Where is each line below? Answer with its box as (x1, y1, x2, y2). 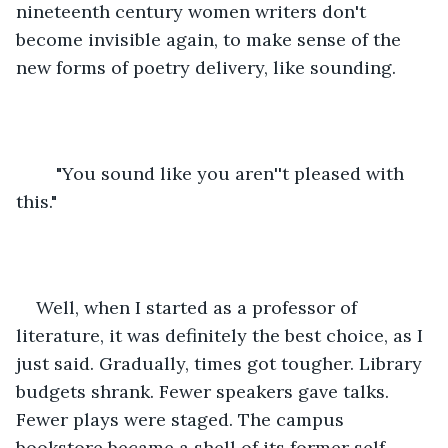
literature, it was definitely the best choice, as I (16, 323, 428, 347)
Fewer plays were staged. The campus (16, 407, 349, 431)
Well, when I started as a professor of (36, 295, 362, 319)
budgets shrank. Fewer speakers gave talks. (16, 379, 394, 403)
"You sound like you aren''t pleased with (36, 161, 56, 185)
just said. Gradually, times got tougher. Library (16, 351, 427, 375)
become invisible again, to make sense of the (16, 27, 406, 51)
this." (16, 189, 57, 213)
